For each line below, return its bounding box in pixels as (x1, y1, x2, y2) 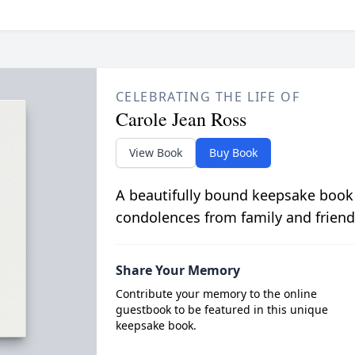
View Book (128, 144, 182, 160)
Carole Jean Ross (115, 105, 246, 132)
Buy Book (208, 144, 258, 160)
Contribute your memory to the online (115, 285, 317, 301)
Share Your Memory (115, 261, 240, 279)
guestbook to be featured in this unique (115, 301, 328, 317)
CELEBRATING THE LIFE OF (115, 87, 300, 105)
